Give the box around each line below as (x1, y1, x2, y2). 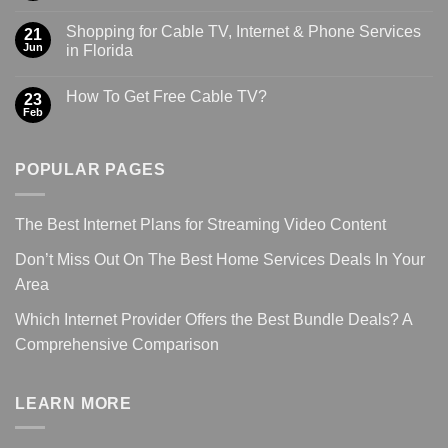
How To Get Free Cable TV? (66, 88, 267, 106)
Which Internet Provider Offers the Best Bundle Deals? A (15, 310, 412, 328)
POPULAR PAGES (15, 161, 166, 179)
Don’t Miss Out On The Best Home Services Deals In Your (15, 250, 425, 268)
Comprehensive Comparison (15, 335, 219, 353)
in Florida (66, 42, 133, 60)
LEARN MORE (15, 394, 132, 412)
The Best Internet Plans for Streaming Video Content (15, 215, 386, 233)
